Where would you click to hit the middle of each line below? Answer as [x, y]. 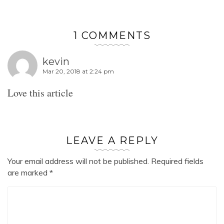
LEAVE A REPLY [112, 140]
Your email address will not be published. [78, 161]
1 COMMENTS [112, 35]
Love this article [40, 92]
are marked [28, 172]
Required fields [176, 161]
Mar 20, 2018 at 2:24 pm [78, 71]
